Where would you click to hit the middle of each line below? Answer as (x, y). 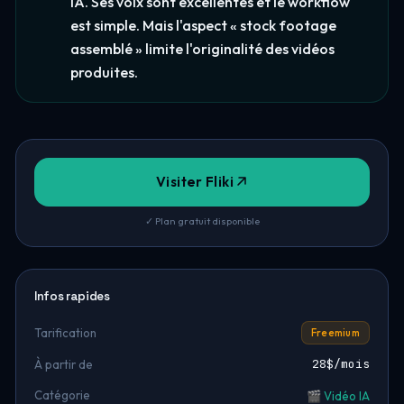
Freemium (335, 333)
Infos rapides (72, 296)
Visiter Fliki (195, 182)
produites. (104, 72)
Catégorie (62, 395)
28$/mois (341, 364)
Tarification (65, 332)
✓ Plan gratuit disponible (202, 221)
